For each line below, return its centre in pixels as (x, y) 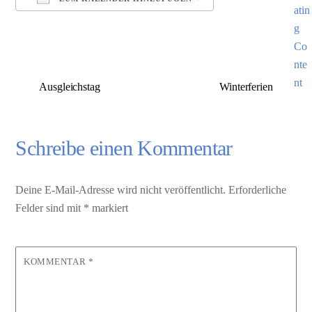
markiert (109, 208)
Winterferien (246, 87)
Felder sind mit (50, 208)
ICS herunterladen (80, 26)
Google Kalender (265, 26)
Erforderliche (258, 189)
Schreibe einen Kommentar (124, 149)
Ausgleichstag (70, 87)
